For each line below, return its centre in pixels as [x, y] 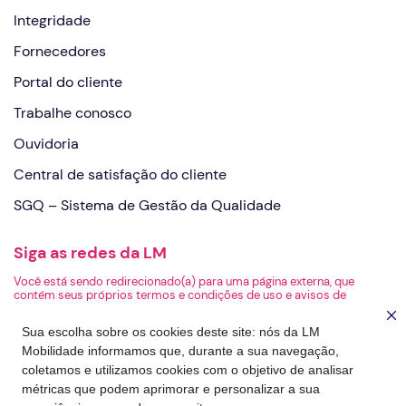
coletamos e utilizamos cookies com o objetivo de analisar [188, 370]
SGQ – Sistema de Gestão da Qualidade [147, 206]
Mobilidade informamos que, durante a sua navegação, [180, 351]
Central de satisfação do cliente [120, 175]
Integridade [52, 21]
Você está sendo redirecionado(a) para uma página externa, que [184, 282]
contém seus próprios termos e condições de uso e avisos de [180, 295]
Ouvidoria [46, 144]
